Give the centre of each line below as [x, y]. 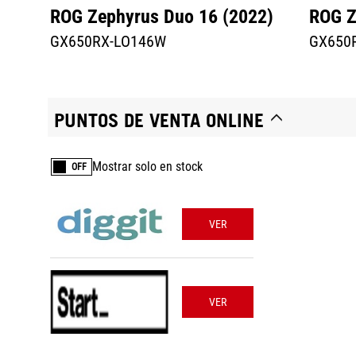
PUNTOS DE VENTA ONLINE [159, 120]
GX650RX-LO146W [108, 41]
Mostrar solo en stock [147, 166]
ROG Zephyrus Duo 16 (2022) [162, 17]
